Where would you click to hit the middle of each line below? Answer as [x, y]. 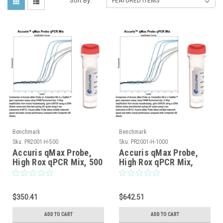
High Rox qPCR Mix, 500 [58, 162]
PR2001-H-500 [41, 142]
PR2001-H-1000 [149, 142]
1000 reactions [148, 171]
